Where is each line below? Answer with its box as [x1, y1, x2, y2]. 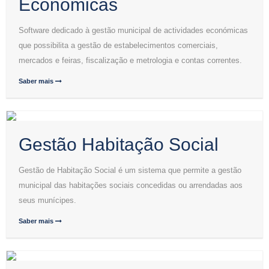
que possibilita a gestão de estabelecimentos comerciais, [19, 41, 218, 50]
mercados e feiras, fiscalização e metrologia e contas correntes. [19, 56, 242, 65]
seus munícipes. [19, 196, 76, 205]
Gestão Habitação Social [19, 134, 219, 154]
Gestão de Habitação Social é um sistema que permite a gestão [19, 166, 241, 175]
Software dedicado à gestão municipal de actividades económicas [19, 26, 248, 35]
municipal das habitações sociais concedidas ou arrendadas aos [19, 181, 243, 190]
